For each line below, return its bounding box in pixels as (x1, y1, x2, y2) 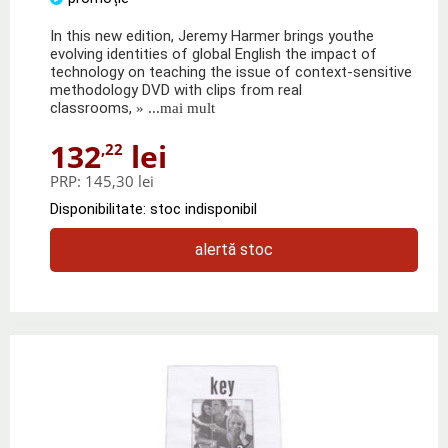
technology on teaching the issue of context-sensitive (50, 62, 412, 81)
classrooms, (50, 98, 132, 117)
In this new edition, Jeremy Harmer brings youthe (50, 26, 374, 45)
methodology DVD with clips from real (50, 80, 302, 99)
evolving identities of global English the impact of (50, 44, 377, 63)
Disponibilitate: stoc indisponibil (50, 199, 257, 218)
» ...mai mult (132, 99, 215, 116)
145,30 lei (85, 170, 154, 191)
